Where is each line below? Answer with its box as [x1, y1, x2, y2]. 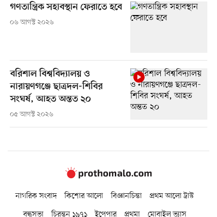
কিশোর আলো [64, 190, 103, 201]
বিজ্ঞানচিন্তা [111, 190, 142, 201]
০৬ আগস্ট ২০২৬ [9, 18, 54, 28]
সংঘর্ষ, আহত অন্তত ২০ [10, 94, 91, 106]
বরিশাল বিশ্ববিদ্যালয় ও [10, 69, 90, 80]
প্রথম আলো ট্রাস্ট [150, 190, 194, 201]
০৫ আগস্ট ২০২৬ [9, 110, 53, 120]
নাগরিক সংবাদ [15, 190, 57, 201]
